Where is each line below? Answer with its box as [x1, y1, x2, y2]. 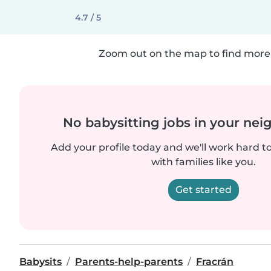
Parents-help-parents [75, 256, 183, 267]
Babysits [19, 256, 62, 267]
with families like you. [151, 156, 256, 168]
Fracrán [196, 256, 233, 267]
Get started [175, 184, 232, 195]
